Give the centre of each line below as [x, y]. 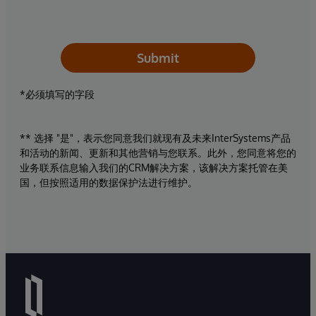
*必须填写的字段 [57, 94]
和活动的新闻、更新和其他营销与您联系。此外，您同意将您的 [158, 152]
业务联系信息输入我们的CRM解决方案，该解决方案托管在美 [154, 167]
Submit [158, 57]
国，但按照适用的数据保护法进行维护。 [109, 182]
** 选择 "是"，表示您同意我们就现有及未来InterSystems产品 [155, 138]
